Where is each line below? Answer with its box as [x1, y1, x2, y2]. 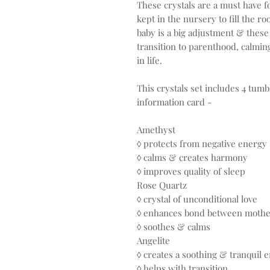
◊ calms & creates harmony [137, 151, 248, 164]
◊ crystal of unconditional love [137, 193, 257, 206]
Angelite [137, 234, 170, 247]
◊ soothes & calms [137, 221, 210, 233]
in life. [137, 54, 162, 67]
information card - [137, 96, 212, 108]
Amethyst [137, 124, 175, 136]
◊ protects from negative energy [137, 137, 267, 150]
